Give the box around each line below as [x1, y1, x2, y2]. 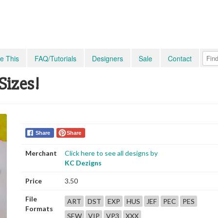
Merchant [25, 149, 57, 157]
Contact [168, 54, 192, 63]
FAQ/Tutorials [35, 54, 76, 63]
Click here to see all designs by [65, 149, 158, 157]
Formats [25, 204, 53, 213]
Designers [92, 54, 123, 63]
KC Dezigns [65, 159, 102, 167]
